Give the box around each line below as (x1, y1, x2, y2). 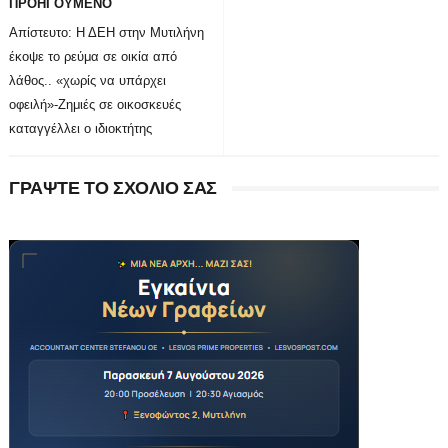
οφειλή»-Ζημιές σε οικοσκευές (8, 96, 181, 112)
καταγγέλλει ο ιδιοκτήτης (8, 120, 152, 136)
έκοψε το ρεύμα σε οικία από (8, 48, 177, 64)
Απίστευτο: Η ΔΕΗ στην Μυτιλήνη (8, 24, 204, 40)
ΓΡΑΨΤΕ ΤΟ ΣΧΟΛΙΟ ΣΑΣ (8, 177, 217, 198)
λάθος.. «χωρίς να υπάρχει (8, 72, 166, 88)
